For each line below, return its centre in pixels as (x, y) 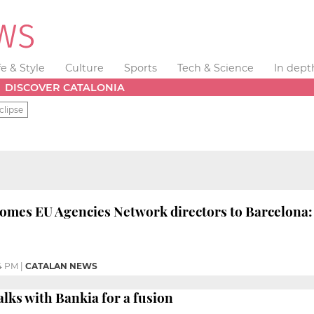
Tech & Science (215, 68)
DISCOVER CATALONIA (65, 87)
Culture (85, 68)
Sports (140, 68)
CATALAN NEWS (61, 266)
